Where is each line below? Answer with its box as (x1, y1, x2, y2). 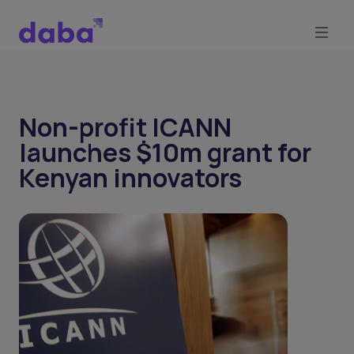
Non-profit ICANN (19, 110, 232, 145)
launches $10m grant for (19, 135, 311, 170)
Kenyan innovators (19, 160, 242, 195)
